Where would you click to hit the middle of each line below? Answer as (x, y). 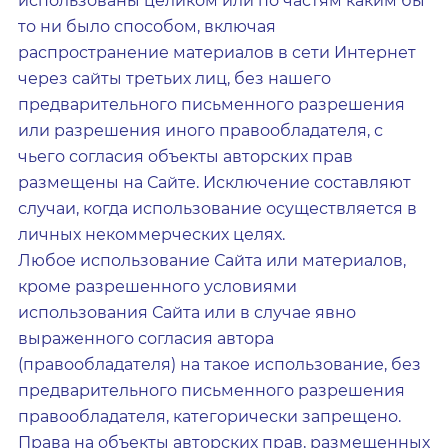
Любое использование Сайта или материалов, (212, 260)
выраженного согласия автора (146, 338)
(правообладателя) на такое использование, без (219, 364)
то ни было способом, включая (147, 26)
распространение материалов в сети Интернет (217, 52)
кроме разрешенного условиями (157, 286)
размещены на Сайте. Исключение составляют (214, 182)
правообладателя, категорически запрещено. (209, 416)
